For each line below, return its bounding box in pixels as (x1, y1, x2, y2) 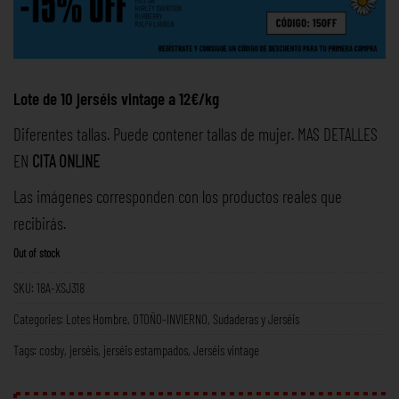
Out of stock (13, 245, 60, 260)
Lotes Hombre (66, 310, 127, 327)
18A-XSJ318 (37, 279, 85, 296)
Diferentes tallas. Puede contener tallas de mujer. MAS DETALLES (13, 123, 378, 144)
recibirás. (13, 212, 66, 233)
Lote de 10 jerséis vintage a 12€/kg (13, 87, 219, 109)
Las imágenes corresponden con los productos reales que (13, 185, 342, 207)
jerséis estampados (103, 341, 188, 358)
